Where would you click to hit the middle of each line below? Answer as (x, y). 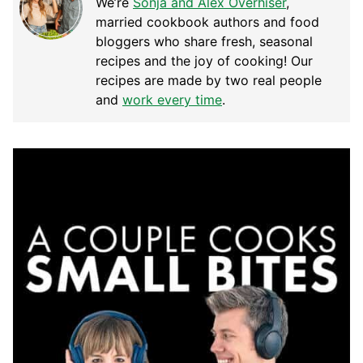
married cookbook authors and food (207, 22)
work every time (172, 100)
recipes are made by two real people (209, 81)
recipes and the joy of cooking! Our (204, 61)
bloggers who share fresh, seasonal (204, 42)
